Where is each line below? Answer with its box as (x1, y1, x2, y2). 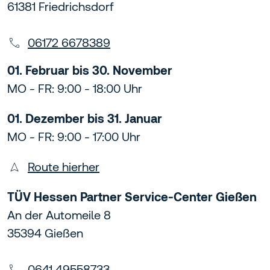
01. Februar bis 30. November (7, 63, 172, 78)
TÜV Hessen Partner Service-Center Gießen (7, 190, 257, 204)
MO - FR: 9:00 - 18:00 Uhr (7, 81, 142, 96)
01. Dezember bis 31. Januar (7, 111, 162, 126)
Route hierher (28, 160, 99, 174)
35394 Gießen (7, 226, 83, 240)
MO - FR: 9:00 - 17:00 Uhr (7, 130, 140, 144)
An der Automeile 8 (7, 208, 111, 222)
